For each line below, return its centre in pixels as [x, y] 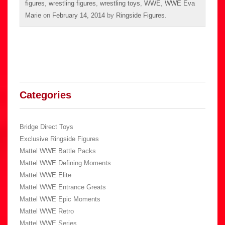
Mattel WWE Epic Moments [60, 199]
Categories [45, 95]
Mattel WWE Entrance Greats [63, 187]
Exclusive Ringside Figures [59, 139]
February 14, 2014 [79, 15]
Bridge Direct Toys [46, 127]
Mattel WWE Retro [47, 211]
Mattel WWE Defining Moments [65, 163]
